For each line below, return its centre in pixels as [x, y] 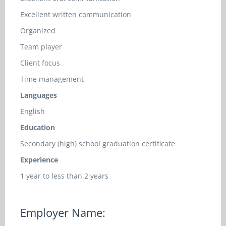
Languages [39, 95]
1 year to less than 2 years [64, 176]
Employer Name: [63, 212]
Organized [38, 31]
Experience [39, 160]
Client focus [40, 63]
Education [38, 127]
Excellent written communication [76, 14]
